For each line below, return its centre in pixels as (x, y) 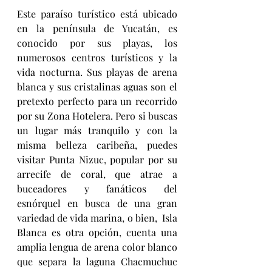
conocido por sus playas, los (97, 42)
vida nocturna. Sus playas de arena (97, 72)
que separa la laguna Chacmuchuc (97, 261)
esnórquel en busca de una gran (97, 203)
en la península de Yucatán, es (97, 28)
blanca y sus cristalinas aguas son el (97, 86)
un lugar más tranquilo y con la (97, 130)
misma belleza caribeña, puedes (97, 144)
